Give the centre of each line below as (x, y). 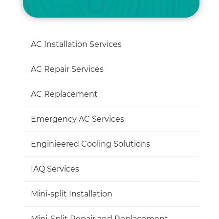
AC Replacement (64, 94)
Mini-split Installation (71, 194)
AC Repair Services (67, 69)
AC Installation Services (76, 44)
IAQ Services (55, 169)
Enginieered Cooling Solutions (90, 144)
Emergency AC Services (77, 119)
